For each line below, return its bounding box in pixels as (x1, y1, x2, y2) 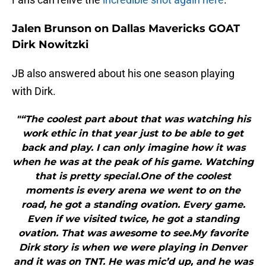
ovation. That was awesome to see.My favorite (18, 227, 248, 239)
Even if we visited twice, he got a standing (27, 213, 239, 225)
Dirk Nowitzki (12, 38, 88, 52)
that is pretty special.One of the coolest (35, 170, 231, 182)
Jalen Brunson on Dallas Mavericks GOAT (12, 22, 240, 36)
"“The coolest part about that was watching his (15, 113, 251, 125)
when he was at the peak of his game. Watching (12, 156, 254, 168)
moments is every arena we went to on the (26, 185, 240, 197)
